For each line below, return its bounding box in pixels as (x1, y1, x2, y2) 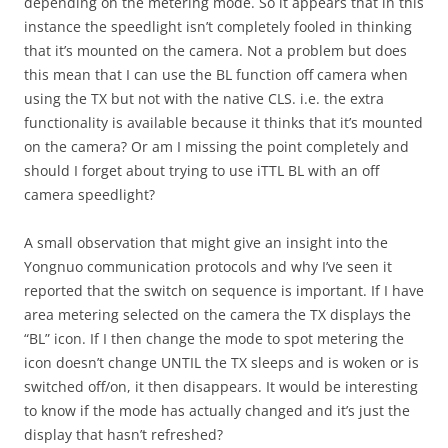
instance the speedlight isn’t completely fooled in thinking (24, 17, 412, 36)
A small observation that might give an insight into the (24, 233, 388, 252)
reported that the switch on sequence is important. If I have (24, 281, 424, 300)
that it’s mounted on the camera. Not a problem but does (24, 41, 407, 60)
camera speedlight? (24, 185, 155, 204)
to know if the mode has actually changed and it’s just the (24, 401, 410, 420)
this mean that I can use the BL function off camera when (24, 65, 408, 84)
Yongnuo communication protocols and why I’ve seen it (24, 257, 392, 276)
